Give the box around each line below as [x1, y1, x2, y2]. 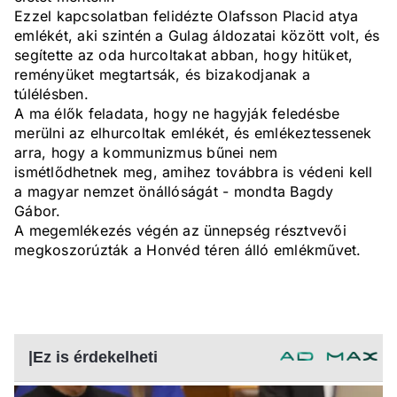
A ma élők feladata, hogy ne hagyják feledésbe [14, 105, 340, 123]
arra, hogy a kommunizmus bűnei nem [14, 144, 278, 162]
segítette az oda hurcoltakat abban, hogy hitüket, [14, 46, 354, 65]
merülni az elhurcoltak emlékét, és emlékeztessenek [14, 124, 372, 143]
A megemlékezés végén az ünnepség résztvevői [14, 222, 346, 240]
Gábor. [14, 202, 61, 221]
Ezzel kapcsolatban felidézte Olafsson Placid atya [14, 7, 359, 26]
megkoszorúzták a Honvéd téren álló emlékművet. [14, 241, 362, 260]
